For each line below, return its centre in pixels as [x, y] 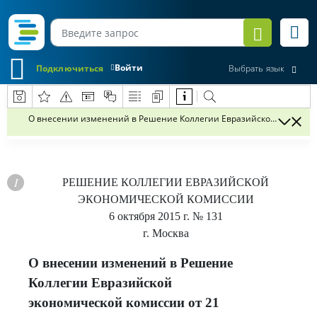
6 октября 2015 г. [149, 216]
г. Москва [166, 233]
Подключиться [70, 68]
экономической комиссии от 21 [124, 302]
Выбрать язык [256, 69]
